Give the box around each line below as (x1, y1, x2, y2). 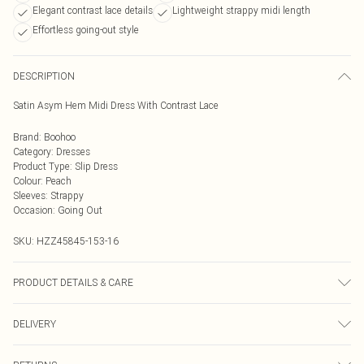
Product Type (13, 160, 70, 172)
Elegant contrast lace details (32, 4, 153, 16)
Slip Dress (75, 160, 118, 172)
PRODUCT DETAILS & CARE (13, 276, 133, 288)
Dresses (56, 145, 90, 158)
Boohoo (44, 131, 76, 143)
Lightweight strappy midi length (172, 4, 310, 16)
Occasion (13, 204, 53, 216)
